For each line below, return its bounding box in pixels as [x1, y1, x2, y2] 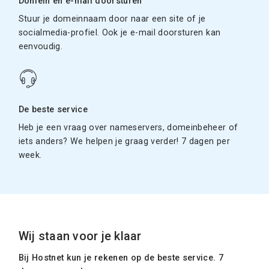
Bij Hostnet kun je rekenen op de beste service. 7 [18, 252, 224, 263]
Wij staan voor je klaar [18, 229, 142, 243]
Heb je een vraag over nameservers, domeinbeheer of [18, 122, 238, 132]
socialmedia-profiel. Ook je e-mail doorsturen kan [18, 27, 221, 37]
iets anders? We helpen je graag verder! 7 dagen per [18, 136, 230, 146]
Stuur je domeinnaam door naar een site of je [18, 13, 206, 23]
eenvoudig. [18, 41, 63, 51]
